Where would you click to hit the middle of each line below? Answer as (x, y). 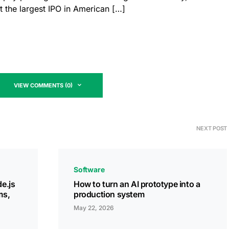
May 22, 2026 (94, 208)
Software (89, 169)
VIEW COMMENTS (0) (43, 85)
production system (109, 194)
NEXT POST (212, 128)
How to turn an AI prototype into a (137, 184)
